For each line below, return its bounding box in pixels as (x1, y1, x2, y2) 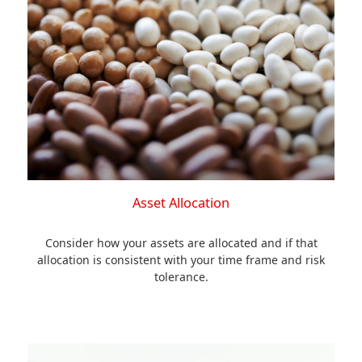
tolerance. (154, 269, 208, 284)
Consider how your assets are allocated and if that (44, 235, 318, 250)
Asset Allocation (133, 194, 229, 212)
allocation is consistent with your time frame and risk (37, 252, 325, 267)
